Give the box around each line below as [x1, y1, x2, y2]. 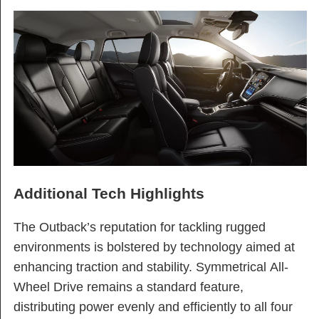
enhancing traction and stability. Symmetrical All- [14, 259, 288, 274]
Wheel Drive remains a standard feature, [14, 279, 244, 294]
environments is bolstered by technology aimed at [14, 239, 295, 254]
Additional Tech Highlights [14, 185, 204, 202]
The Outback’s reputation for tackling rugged [14, 219, 266, 234]
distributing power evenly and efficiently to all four [14, 299, 293, 314]
